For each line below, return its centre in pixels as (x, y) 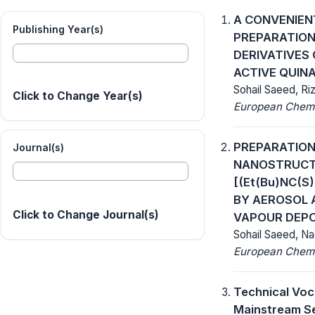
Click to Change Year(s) (78, 96)
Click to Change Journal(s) (86, 215)
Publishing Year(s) (58, 29)
